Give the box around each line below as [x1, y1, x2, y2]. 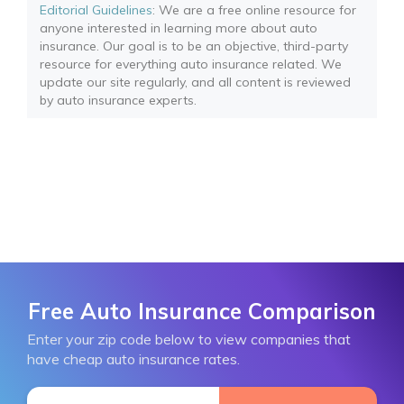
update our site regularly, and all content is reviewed [40, 74, 351, 90]
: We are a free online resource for [152, 2, 356, 18]
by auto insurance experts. [40, 92, 197, 108]
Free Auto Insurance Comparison [28, 298, 376, 325]
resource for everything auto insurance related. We [40, 56, 342, 72]
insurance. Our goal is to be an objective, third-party [40, 38, 348, 54]
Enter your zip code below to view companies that [27, 330, 351, 349]
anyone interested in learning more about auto [40, 20, 317, 36]
